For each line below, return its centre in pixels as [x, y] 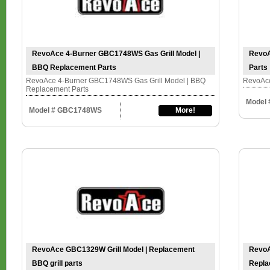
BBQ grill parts [57, 263]
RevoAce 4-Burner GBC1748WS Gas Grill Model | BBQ [116, 81]
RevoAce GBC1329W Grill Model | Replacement [113, 250]
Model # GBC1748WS [65, 110]
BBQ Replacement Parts [74, 67]
